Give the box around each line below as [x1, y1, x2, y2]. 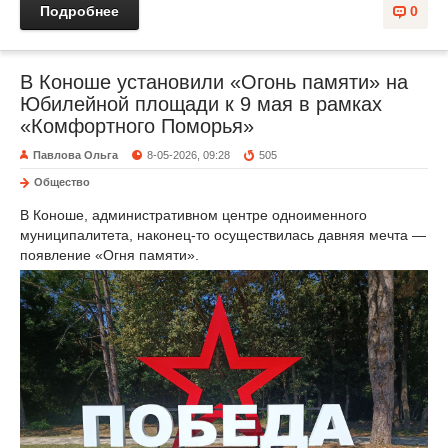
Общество [34, 176, 90, 189]
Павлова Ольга [33, 149, 118, 162]
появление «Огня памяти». [20, 247, 199, 264]
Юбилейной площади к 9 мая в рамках [20, 93, 382, 116]
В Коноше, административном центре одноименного [20, 207, 367, 224]
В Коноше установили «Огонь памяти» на [20, 71, 408, 94]
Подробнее [40, 3, 119, 20]
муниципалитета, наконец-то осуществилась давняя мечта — [20, 227, 426, 244]
